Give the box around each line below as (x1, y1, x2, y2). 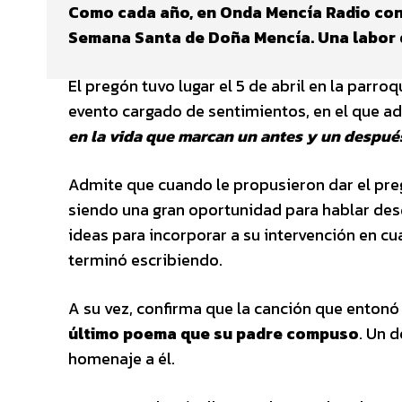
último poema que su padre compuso (68, 320, 359, 345)
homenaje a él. (68, 345, 175, 371)
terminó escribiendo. (68, 247, 223, 272)
